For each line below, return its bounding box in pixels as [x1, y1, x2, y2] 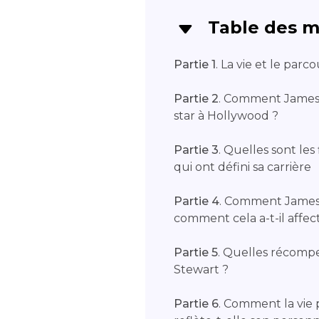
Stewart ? [174, 263, 229, 276]
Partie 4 [174, 194, 219, 208]
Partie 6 [174, 297, 219, 310]
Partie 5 [174, 246, 218, 259]
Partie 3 [174, 143, 219, 157]
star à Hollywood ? [174, 109, 278, 122]
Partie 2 [174, 92, 219, 105]
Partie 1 [174, 58, 216, 71]
